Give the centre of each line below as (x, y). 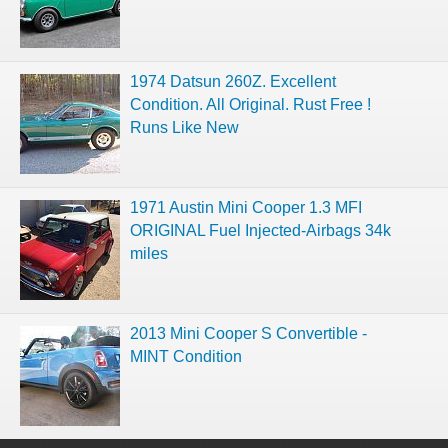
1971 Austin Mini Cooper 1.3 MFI (246, 207)
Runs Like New (184, 127)
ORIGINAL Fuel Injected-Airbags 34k (260, 230)
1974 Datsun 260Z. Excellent (233, 81)
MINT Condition (186, 356)
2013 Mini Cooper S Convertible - (248, 333)
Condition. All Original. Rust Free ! (250, 104)
